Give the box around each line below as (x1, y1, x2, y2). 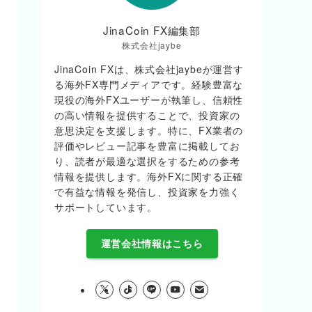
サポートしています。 (54, 199, 158, 214)
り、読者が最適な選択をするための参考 (54, 153, 240, 168)
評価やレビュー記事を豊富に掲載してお (54, 138, 240, 153)
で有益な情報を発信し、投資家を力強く (54, 184, 240, 198)
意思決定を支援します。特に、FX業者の (54, 123, 244, 137)
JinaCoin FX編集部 (102, 22, 201, 38)
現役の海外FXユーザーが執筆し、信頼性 (54, 92, 244, 107)
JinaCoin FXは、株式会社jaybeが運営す (54, 61, 244, 76)
